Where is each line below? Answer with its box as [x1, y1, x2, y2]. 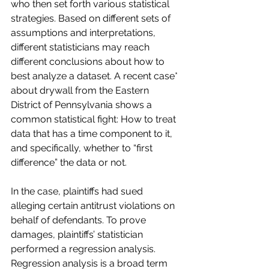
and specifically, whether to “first [11, 142, 155, 154]
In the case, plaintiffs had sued [11, 186, 145, 197]
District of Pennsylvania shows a [11, 99, 154, 110]
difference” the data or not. [11, 157, 127, 168]
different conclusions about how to [11, 56, 167, 67]
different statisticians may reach [11, 41, 152, 53]
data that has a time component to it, [11, 128, 175, 139]
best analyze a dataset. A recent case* [11, 70, 180, 82]
